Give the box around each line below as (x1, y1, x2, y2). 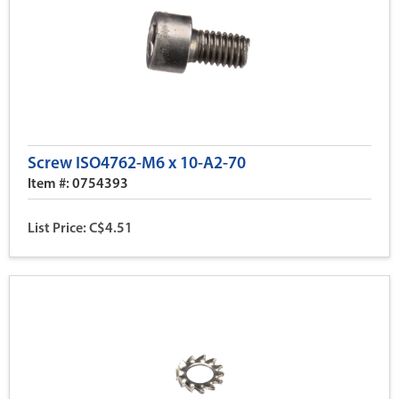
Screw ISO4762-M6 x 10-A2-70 (28, 156, 246, 173)
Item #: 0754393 (28, 177, 128, 191)
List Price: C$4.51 (28, 222, 133, 236)
